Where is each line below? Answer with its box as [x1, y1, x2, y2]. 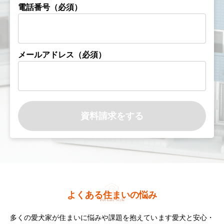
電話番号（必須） [18, 1, 82, 12]
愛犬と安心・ [171, 212, 214, 221]
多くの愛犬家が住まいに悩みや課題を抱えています [10, 212, 172, 221]
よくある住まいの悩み [67, 189, 157, 200]
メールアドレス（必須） [18, 49, 106, 59]
